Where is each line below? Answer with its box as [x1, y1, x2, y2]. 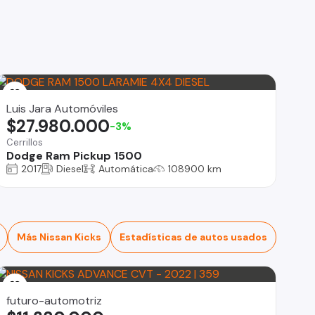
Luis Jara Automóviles [6, 101, 119, 116]
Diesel [56, 162, 84, 175]
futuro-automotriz [6, 292, 103, 308]
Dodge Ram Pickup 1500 [6, 148, 143, 163]
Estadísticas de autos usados [120, 230, 267, 243]
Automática [98, 162, 154, 175]
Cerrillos [6, 136, 44, 148]
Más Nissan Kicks [17, 230, 101, 243]
